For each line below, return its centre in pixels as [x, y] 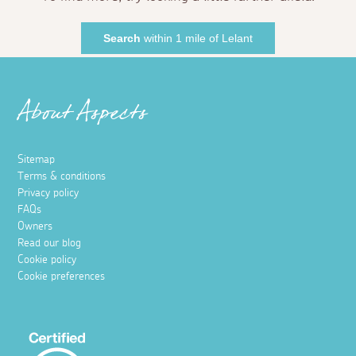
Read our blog [50, 243]
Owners [35, 226]
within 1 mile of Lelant [197, 38]
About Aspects [83, 117]
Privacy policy [48, 193]
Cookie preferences [62, 276]
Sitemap [37, 159]
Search [122, 38]
